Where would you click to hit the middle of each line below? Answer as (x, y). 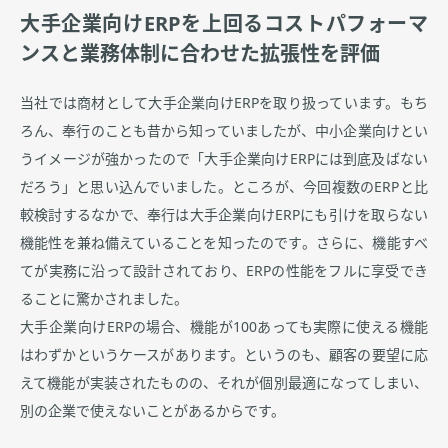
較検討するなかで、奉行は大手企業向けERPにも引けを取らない (224, 215)
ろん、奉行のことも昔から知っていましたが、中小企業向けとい (224, 131)
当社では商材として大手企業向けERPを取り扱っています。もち (224, 103)
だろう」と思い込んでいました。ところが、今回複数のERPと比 (224, 187)
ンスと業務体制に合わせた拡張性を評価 (200, 54)
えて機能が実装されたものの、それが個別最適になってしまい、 (224, 383)
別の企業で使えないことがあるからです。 (152, 411)
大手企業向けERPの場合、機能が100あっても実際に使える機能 (224, 327)
